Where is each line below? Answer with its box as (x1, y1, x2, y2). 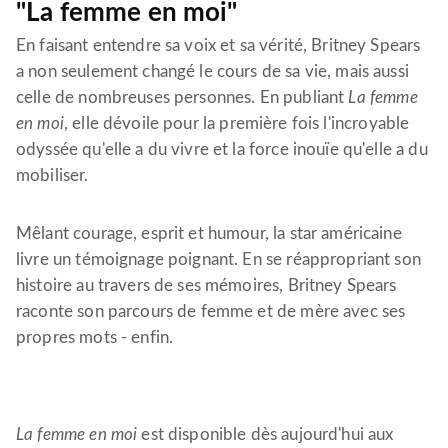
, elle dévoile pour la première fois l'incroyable (63, 115, 410, 133)
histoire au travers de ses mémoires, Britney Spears (16, 277, 397, 295)
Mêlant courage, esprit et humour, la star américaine (16, 225, 402, 243)
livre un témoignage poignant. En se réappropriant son (16, 251, 421, 269)
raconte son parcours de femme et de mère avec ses (16, 303, 406, 321)
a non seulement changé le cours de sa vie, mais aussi (16, 63, 409, 81)
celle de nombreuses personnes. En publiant (16, 89, 349, 107)
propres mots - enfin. (16, 329, 178, 347)
